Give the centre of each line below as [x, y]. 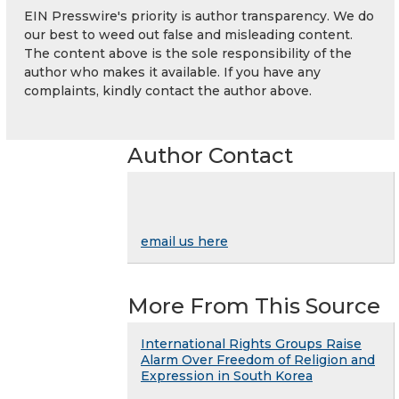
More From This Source [254, 305]
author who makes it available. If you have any [172, 72]
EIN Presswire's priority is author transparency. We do [199, 16]
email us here [184, 241]
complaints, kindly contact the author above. [168, 90]
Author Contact [210, 155]
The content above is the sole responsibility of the [188, 53]
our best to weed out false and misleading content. [188, 34]
